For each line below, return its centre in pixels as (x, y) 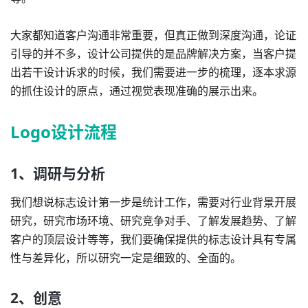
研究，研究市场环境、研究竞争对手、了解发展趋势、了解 (153, 220)
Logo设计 (47, 131)
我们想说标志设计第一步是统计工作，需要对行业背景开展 (153, 202)
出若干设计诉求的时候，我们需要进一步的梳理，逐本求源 (153, 72)
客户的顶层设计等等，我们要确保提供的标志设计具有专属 (153, 239)
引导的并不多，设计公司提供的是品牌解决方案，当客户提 (153, 53)
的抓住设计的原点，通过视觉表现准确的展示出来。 (137, 90)
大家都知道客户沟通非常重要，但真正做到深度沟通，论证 (153, 35)
